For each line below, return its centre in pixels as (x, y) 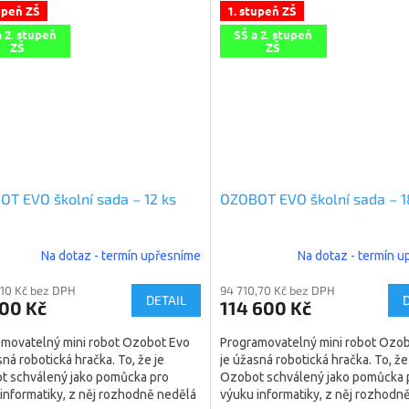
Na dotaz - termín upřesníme (121, 256)
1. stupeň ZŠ (262, 11)
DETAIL (166, 299)
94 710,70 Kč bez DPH (277, 290)
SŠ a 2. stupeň (273, 34)
